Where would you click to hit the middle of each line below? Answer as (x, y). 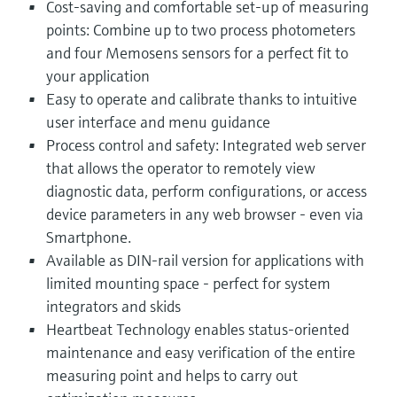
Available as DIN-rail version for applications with (205, 260)
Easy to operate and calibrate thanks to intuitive (202, 98)
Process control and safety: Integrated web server (206, 144)
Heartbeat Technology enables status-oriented (198, 329)
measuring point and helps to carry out (172, 375)
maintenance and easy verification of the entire (201, 352)
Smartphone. (89, 237)
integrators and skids (113, 306)
